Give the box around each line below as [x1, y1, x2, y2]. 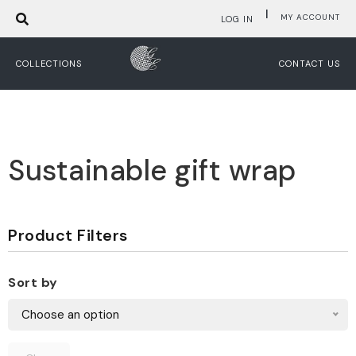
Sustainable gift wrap [8, 152, 296, 189]
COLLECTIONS [16, 58, 82, 69]
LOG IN [220, 13, 253, 25]
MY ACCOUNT [280, 11, 340, 22]
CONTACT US [278, 58, 340, 69]
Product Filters [8, 225, 128, 246]
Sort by [8, 274, 58, 291]
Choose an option [21, 307, 119, 323]
